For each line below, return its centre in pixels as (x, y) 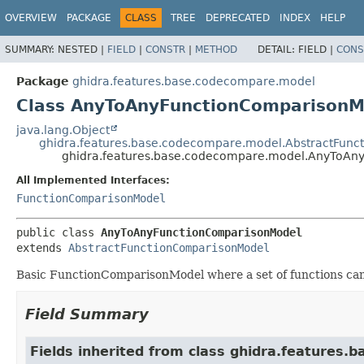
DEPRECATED (238, 18)
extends (42, 247)
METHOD (216, 49)
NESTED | (82, 49)
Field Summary (87, 314)
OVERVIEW (31, 18)
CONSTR (165, 49)
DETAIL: (278, 49)
